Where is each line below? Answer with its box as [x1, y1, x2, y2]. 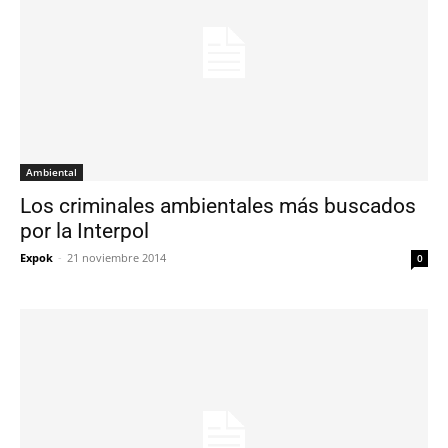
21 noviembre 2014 [67, 249, 166, 265]
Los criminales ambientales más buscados [20, 193, 416, 218]
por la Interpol [20, 218, 149, 243]
